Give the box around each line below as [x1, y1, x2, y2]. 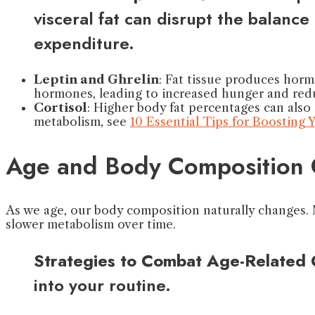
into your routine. [34, 272, 171, 297]
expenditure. [34, 31, 134, 56]
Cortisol [34, 101, 87, 115]
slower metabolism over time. [6, 217, 176, 231]
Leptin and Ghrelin [34, 72, 159, 87]
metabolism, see [34, 115, 130, 129]
